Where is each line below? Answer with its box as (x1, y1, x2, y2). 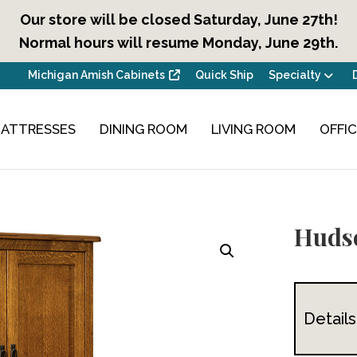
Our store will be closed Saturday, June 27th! (19, 11, 338, 28)
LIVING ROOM (211, 120, 296, 137)
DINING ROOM (100, 120, 188, 137)
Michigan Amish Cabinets (28, 69, 166, 81)
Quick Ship (194, 69, 253, 81)
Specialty (268, 69, 321, 81)
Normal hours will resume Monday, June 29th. (19, 34, 338, 51)
